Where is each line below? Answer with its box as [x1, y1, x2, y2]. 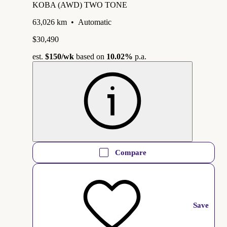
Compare [115, 148, 146, 157]
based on [74, 52, 106, 61]
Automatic [78, 17, 111, 26]
